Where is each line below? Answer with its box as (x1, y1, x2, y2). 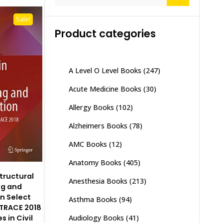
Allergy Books (68, 103, 114, 112)
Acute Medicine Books (68, 84, 141, 94)
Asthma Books (68, 195, 117, 204)
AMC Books (68, 139, 107, 149)
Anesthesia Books (68, 176, 127, 186)
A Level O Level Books (68, 66, 141, 75)
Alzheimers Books (68, 121, 127, 130)
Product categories (54, 26, 156, 41)
